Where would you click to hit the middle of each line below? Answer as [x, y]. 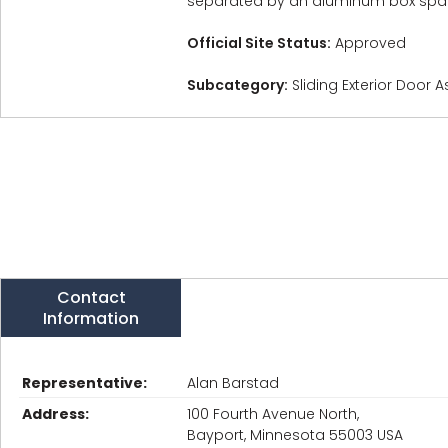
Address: [55, 414]
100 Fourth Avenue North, [273, 414]
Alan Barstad [233, 383]
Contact [91, 297]
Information [91, 318]
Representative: [84, 383]
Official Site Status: [259, 43]
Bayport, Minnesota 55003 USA [295, 435]
